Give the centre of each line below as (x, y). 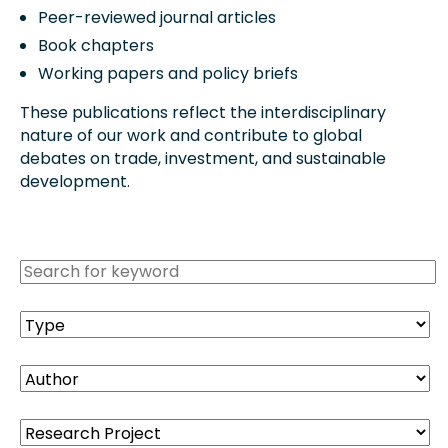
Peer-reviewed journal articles (156, 18)
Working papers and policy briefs (167, 73)
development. (75, 181)
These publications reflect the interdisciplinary (203, 112)
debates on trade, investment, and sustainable (203, 158)
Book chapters (95, 46)
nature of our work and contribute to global (191, 135)
